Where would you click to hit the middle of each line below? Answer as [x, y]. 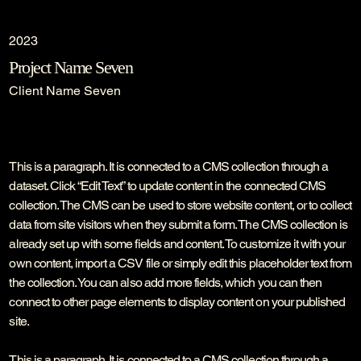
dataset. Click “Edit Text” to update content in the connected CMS [168, 185]
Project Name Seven [71, 67]
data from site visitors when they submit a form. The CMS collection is [178, 224]
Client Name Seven [65, 90]
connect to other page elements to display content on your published [177, 301]
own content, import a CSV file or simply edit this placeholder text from [180, 263]
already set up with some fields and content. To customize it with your [177, 243]
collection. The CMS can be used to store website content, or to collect [180, 205]
